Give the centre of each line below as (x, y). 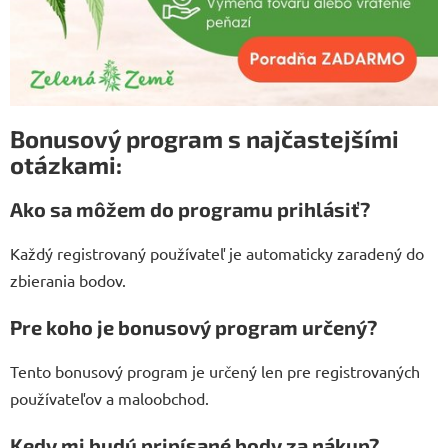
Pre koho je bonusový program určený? (193, 327)
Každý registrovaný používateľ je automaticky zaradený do (217, 253)
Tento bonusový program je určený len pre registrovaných (215, 371)
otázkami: (66, 165)
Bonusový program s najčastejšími (204, 139)
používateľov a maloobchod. (109, 398)
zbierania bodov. (68, 280)
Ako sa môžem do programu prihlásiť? (190, 209)
